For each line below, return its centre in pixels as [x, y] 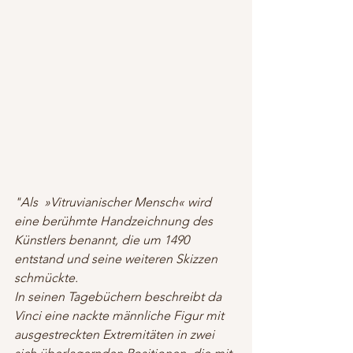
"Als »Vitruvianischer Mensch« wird [114, 202]
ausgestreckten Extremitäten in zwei [116, 334]
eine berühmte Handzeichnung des [115, 221]
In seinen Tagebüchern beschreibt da [119, 296]
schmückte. [46, 277]
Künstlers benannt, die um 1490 [103, 240]
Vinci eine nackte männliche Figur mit [121, 315]
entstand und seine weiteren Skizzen [117, 258]
